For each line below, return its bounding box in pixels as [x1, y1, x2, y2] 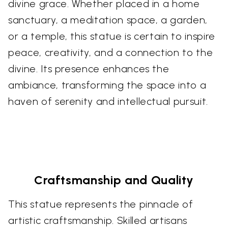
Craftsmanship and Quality [34, 173, 194, 188]
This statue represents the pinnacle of [8, 198, 193, 211]
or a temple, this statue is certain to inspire [8, 30, 215, 43]
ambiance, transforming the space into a [8, 79, 207, 92]
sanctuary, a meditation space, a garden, [8, 14, 208, 26]
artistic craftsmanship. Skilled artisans [8, 214, 187, 227]
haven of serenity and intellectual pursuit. [8, 95, 208, 108]
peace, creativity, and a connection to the [8, 46, 213, 59]
